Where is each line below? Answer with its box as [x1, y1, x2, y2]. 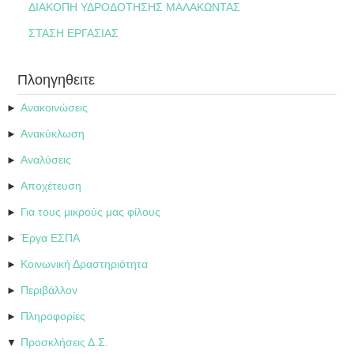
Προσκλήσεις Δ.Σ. [21, 336, 109, 349]
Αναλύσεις [21, 153, 72, 167]
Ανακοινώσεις [21, 101, 88, 115]
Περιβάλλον [21, 284, 78, 297]
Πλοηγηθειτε [17, 72, 96, 88]
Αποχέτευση [21, 179, 82, 193]
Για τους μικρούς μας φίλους [21, 205, 161, 219]
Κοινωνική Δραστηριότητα [21, 258, 149, 271]
